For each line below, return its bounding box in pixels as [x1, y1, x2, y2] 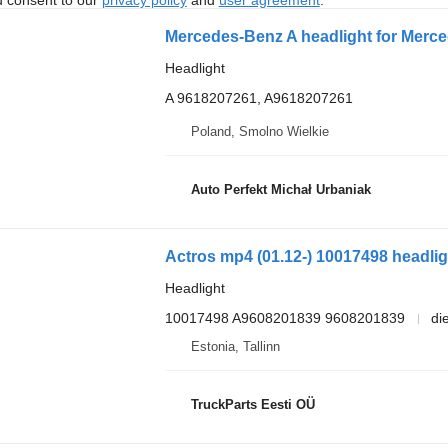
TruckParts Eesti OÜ [190, 396, 315, 412]
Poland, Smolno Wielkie [190, 124, 329, 139]
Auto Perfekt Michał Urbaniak [190, 181, 371, 197]
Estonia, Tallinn [190, 339, 280, 354]
